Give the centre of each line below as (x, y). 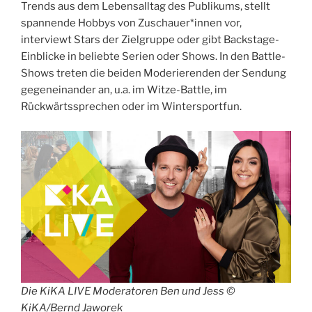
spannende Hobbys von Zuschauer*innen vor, (131, 23)
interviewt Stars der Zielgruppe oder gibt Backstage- (150, 40)
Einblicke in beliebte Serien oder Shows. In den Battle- (153, 57)
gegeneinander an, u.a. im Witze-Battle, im (124, 90)
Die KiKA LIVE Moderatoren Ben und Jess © (128, 291)
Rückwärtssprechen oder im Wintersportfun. (131, 107)
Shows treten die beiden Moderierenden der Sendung (154, 73)
